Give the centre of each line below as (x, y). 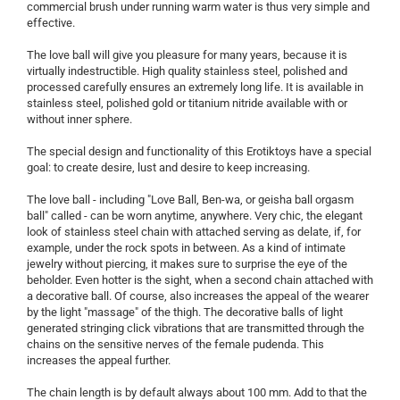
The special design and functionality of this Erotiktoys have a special (199, 152)
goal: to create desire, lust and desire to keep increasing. (168, 168)
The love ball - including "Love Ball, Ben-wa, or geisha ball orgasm (190, 200)
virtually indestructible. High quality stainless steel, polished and (187, 71)
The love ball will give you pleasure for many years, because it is (187, 55)
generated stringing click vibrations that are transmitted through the (196, 329)
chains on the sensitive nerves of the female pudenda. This (175, 345)
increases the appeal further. (99, 361)
